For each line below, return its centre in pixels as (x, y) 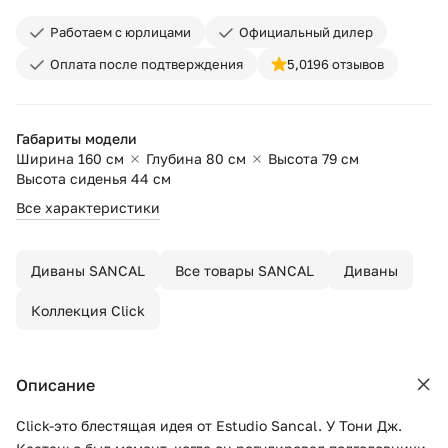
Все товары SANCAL (244, 270)
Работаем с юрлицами (120, 32)
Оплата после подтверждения (146, 64)
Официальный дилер (306, 32)
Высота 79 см (313, 158)
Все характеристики (88, 207)
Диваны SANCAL (88, 270)
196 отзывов (345, 64)
